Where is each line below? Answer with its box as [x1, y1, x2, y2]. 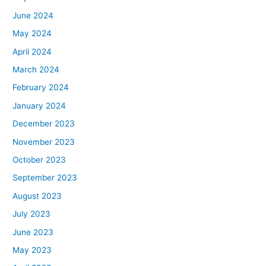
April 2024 [12, 46, 52, 56]
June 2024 [12, 10, 54, 20]
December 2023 [12, 119, 75, 129]
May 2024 [12, 28, 52, 39]
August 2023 [12, 191, 62, 201]
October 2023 [12, 155, 66, 165]
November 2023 [12, 137, 75, 147]
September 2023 [12, 173, 78, 183]
